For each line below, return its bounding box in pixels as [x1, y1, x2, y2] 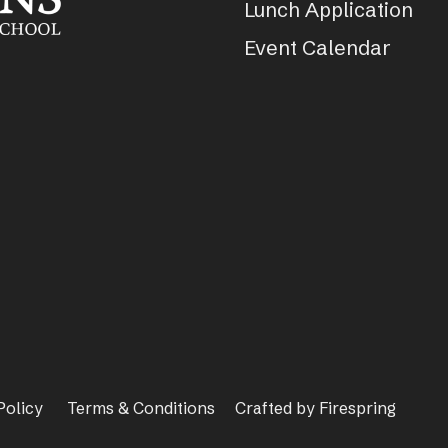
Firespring [319, 397, 396, 418]
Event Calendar [244, 34, 391, 60]
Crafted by [235, 397, 319, 418]
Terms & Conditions [67, 397, 215, 418]
